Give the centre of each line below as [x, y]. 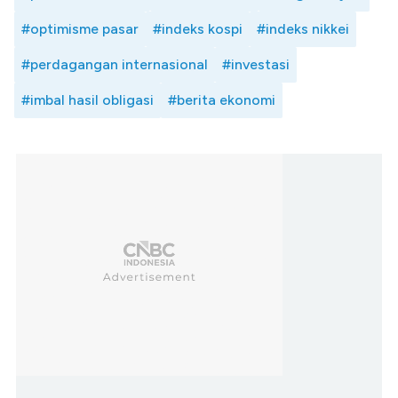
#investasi [256, 65]
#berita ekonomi [222, 100]
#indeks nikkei [303, 29]
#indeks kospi [198, 29]
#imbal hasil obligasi [88, 100]
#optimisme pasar [80, 29]
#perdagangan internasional [115, 65]
